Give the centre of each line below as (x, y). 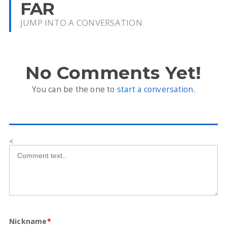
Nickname (28, 221)
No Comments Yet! (113, 73)
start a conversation (155, 89)
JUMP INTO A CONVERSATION (81, 23)
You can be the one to (74, 89)
